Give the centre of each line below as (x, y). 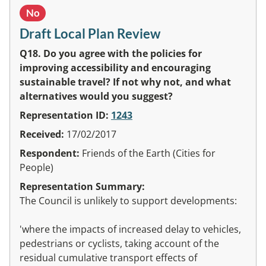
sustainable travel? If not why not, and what (125, 82)
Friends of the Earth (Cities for (149, 153)
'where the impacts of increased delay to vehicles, (130, 229)
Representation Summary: (82, 186)
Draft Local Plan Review (90, 33)
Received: (43, 134)
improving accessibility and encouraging (115, 67)
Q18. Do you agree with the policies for (111, 53)
